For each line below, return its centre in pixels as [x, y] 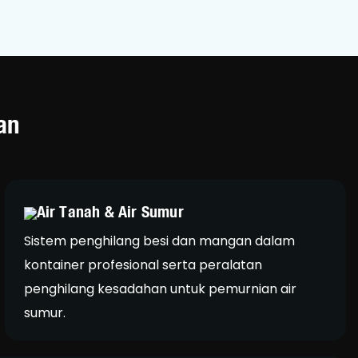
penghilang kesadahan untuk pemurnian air [160, 288]
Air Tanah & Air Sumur [110, 212]
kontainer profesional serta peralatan [143, 265]
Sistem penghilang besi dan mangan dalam [159, 241]
